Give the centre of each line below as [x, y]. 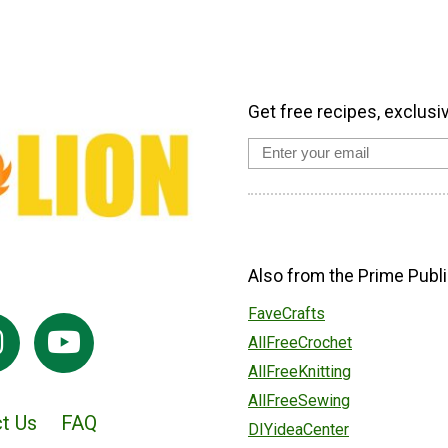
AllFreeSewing [299, 401]
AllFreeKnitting [299, 372]
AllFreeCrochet [300, 343]
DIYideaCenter [298, 430]
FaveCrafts [286, 314]
